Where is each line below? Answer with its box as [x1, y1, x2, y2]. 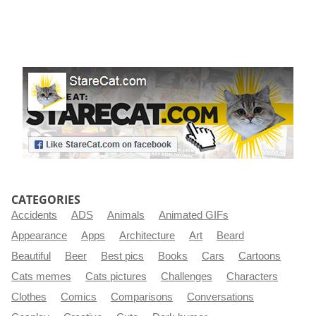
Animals [107, 209, 145, 221]
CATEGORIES [11, 192, 80, 207]
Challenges [161, 271, 212, 282]
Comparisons [111, 291, 173, 303]
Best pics [101, 250, 144, 262]
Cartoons [238, 250, 281, 262]
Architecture [119, 230, 175, 241]
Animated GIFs [159, 209, 229, 221]
